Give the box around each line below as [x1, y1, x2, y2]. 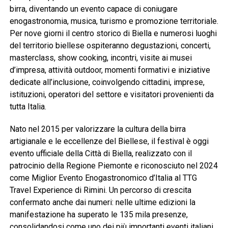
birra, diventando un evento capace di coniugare [9, 4, 178, 14]
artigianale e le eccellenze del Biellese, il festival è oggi [9, 136, 209, 147]
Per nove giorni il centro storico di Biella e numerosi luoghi [9, 28, 217, 39]
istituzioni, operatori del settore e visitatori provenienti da [9, 90, 214, 100]
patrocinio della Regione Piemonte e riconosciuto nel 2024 [9, 161, 218, 171]
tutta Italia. [9, 102, 46, 112]
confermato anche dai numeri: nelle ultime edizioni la [9, 197, 195, 208]
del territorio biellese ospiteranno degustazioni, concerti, [9, 41, 211, 51]
